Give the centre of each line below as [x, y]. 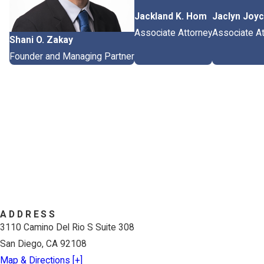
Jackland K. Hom [171, 17]
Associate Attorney [173, 33]
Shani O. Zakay [41, 40]
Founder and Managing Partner [72, 57]
